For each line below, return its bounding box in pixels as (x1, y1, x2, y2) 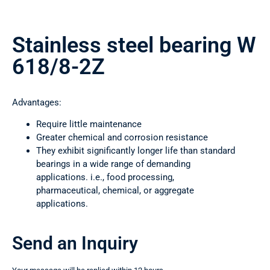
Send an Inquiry (12, 233, 138, 254)
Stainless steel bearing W (12, 33, 256, 58)
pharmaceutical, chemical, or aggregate (36, 185, 194, 196)
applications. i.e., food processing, (36, 172, 174, 183)
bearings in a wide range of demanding (36, 159, 190, 170)
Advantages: (12, 97, 61, 108)
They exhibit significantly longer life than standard (36, 145, 235, 157)
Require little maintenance (36, 119, 142, 130)
